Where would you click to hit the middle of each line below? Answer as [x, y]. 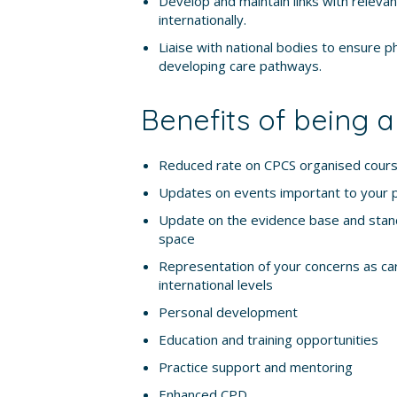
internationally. [202, 19]
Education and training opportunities [268, 339]
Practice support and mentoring [255, 367]
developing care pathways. [240, 66]
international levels [215, 284]
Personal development [228, 312]
